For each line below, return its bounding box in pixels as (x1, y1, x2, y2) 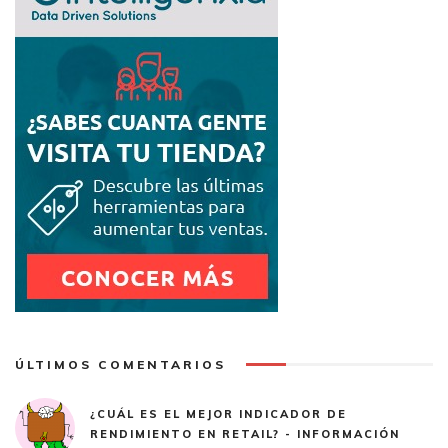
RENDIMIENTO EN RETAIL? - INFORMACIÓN (90, 426, 400, 441)
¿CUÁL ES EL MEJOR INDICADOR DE (90, 406, 347, 421)
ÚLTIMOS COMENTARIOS (15, 356, 226, 372)
